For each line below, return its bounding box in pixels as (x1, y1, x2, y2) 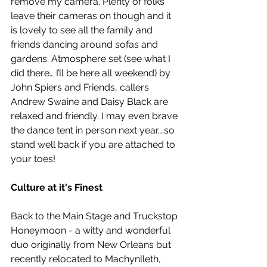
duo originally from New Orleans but (11, 238, 173, 250)
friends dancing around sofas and (11, 38, 160, 50)
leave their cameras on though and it (11, 10, 173, 21)
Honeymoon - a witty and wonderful (11, 224, 173, 236)
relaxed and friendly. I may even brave (11, 110, 180, 122)
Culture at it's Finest (11, 181, 103, 193)
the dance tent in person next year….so (11, 124, 177, 136)
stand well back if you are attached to (11, 138, 178, 150)
